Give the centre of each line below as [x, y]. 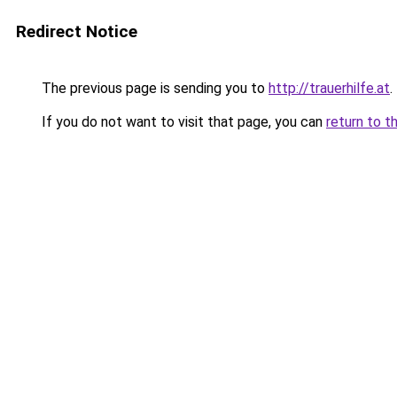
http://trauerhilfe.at [329, 88]
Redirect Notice [77, 31]
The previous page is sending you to [153, 88]
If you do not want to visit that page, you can [182, 122]
